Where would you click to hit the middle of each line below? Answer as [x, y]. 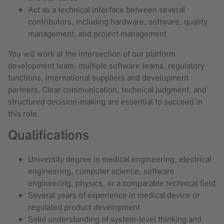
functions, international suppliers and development [98, 78]
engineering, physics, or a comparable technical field [122, 183]
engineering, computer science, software [101, 171]
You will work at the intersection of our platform [92, 54]
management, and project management [97, 34]
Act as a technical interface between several [106, 10]
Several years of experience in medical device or [114, 195]
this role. [23, 114]
